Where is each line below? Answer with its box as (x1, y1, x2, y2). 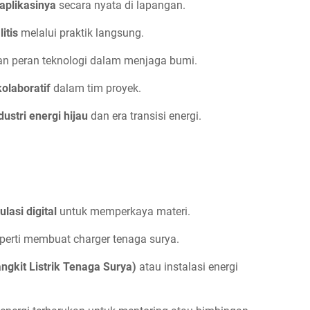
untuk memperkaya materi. (57, 205, 190, 219)
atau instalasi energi (136, 260, 238, 274)
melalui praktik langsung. (18, 26, 144, 39)
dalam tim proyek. (51, 81, 141, 95)
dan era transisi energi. (88, 109, 201, 122)
